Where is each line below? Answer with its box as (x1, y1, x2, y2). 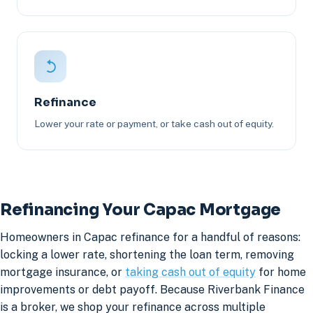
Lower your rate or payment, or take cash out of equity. (34, 118, 274, 130)
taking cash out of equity (125, 265, 256, 279)
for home (256, 265, 306, 279)
